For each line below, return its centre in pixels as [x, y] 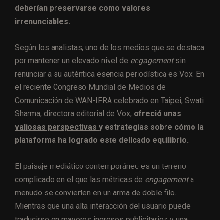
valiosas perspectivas [57, 127]
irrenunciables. [42, 21]
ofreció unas [157, 113]
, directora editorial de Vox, [87, 113]
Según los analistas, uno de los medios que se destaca [110, 47]
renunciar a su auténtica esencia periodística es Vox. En [110, 74]
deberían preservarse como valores [82, 8]
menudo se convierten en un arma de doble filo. [96, 192]
